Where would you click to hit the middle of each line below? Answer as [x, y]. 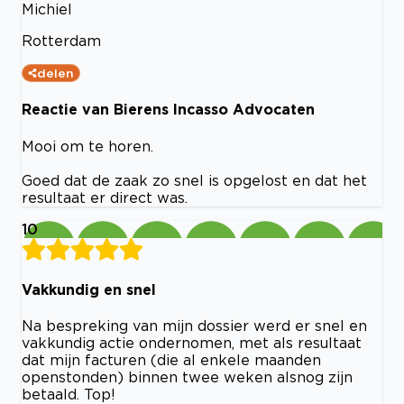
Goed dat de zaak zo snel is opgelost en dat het [194, 180]
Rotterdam [61, 40]
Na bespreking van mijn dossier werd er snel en [194, 326]
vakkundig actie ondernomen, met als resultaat [192, 343]
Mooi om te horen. [87, 146]
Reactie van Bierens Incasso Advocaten [168, 110]
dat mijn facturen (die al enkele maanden [171, 360]
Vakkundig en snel [89, 289]
